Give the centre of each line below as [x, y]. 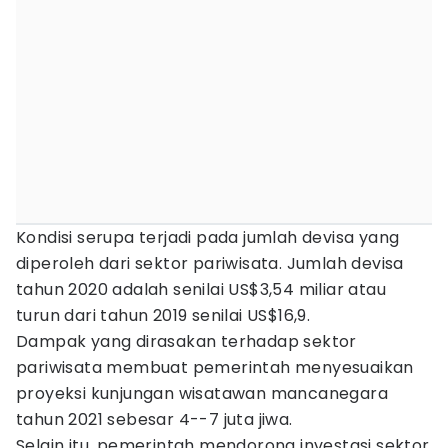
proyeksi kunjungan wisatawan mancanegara [202, 393]
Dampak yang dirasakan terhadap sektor [186, 341]
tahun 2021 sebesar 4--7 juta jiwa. [156, 419]
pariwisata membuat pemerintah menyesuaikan [215, 367]
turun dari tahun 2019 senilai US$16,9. [165, 315]
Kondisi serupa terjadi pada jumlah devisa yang [208, 237]
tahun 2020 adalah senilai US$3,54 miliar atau [201, 289]
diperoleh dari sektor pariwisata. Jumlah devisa [210, 263]
